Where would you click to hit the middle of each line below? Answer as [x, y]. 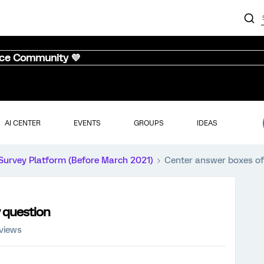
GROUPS [148, 123]
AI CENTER [22, 123]
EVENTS [87, 123]
